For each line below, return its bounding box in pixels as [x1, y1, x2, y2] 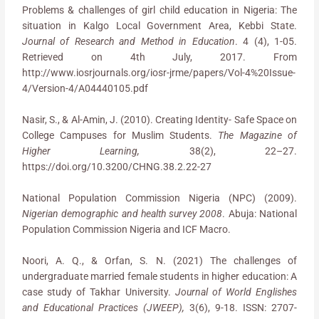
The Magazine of [218, 130, 297, 142]
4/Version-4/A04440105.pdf [22, 83, 151, 95]
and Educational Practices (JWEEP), [22, 301, 189, 313]
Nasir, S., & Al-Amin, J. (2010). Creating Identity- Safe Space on [22, 114, 297, 126]
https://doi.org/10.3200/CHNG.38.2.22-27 [22, 161, 212, 173]
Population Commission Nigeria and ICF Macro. [22, 223, 234, 235]
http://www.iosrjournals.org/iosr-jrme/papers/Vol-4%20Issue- [22, 67, 296, 79]
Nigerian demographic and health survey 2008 [22, 207, 223, 219]
